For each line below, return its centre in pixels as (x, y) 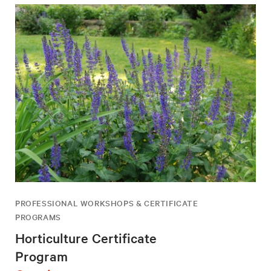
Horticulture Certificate (86, 238)
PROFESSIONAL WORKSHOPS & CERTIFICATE (107, 203)
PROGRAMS (38, 217)
